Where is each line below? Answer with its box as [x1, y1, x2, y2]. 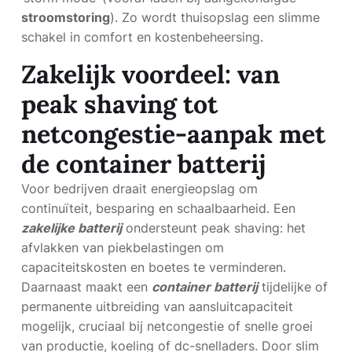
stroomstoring [21, 9, 110, 25]
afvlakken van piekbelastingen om [21, 240, 224, 255]
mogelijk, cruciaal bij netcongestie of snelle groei [21, 318, 313, 334]
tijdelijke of [258, 279, 328, 295]
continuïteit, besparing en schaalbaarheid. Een [21, 200, 295, 216]
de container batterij [21, 148, 266, 180]
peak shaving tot [21, 88, 218, 120]
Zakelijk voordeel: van [21, 58, 280, 90]
